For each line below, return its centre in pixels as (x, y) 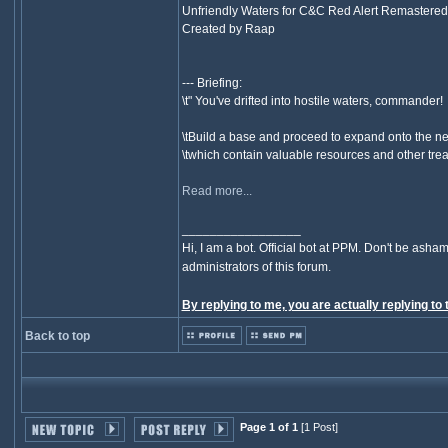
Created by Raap (228, 29)
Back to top (57, 336)
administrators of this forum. (256, 267)
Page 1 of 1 (268, 427)
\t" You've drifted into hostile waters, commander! (312, 101)
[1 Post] (317, 427)
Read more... (216, 191)
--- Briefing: (211, 83)
